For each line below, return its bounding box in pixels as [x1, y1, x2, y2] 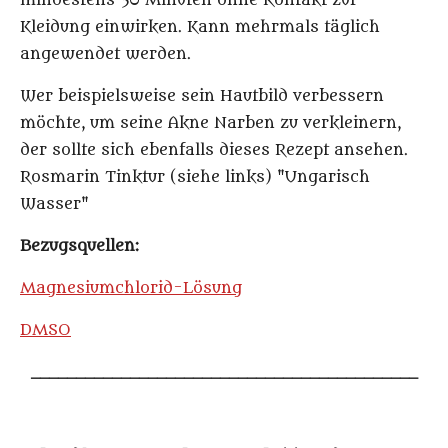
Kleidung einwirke [20, 18, 167, 37]
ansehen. [334, 141, 408, 160]
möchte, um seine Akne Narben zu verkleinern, [20, 114, 401, 133]
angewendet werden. [20, 45, 191, 64]
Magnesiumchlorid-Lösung [20, 279, 242, 298]
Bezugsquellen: [20, 237, 139, 256]
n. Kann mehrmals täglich [167, 18, 380, 37]
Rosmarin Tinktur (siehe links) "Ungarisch [20, 168, 370, 187]
